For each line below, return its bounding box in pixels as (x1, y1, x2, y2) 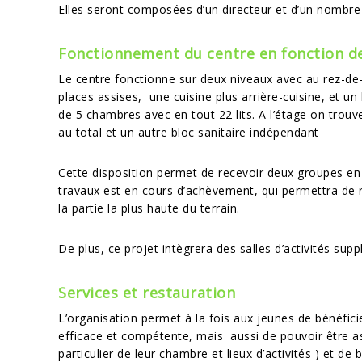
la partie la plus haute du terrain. (58, 200, 240, 216)
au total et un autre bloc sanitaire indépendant (58, 124, 319, 140)
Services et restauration (58, 283, 235, 302)
